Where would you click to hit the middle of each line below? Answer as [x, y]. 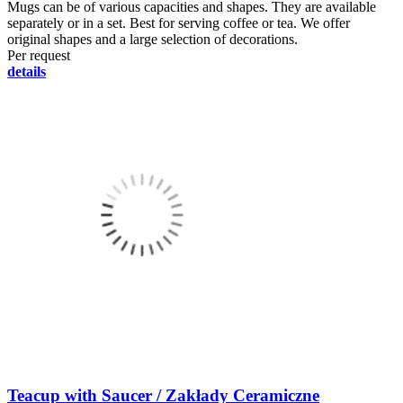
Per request [39, 55]
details [27, 71]
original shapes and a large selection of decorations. [152, 39]
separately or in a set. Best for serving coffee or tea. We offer [179, 22]
